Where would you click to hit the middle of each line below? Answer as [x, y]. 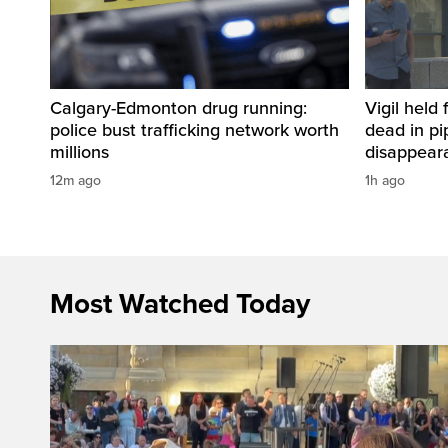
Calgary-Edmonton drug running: [178, 108]
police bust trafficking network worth [194, 130]
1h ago [385, 181]
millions [79, 152]
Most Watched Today [180, 304]
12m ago [75, 181]
